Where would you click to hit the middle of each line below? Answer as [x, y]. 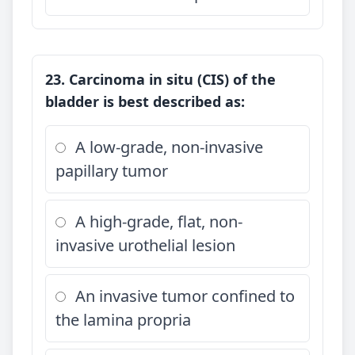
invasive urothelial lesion [145, 245]
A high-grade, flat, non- [159, 221]
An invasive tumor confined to [185, 296]
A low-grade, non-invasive [169, 147]
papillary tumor [112, 171]
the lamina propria [123, 320]
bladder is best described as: [145, 101]
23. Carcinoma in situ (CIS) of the [160, 79]
